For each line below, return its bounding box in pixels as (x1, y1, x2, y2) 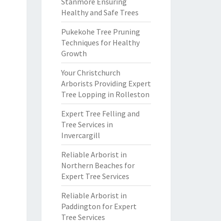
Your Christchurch (61, 68, 120, 77)
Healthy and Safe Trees (61, 7, 139, 17)
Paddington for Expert (61, 201, 137, 211)
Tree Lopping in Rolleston (61, 89, 149, 99)
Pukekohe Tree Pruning (61, 27, 140, 37)
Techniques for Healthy (61, 37, 140, 47)
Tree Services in (61, 119, 113, 129)
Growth (61, 48, 87, 58)
